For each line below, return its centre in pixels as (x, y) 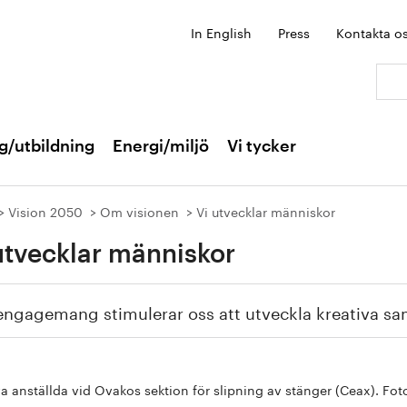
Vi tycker (262, 146)
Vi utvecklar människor (266, 211)
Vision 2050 (45, 211)
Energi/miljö (161, 146)
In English (221, 32)
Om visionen (139, 211)
